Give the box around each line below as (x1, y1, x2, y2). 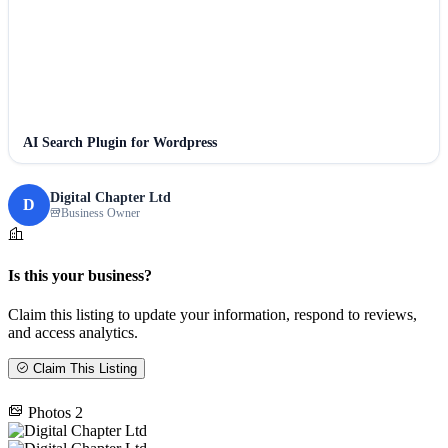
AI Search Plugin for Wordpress (23, 135, 217, 151)
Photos (24, 404, 75, 421)
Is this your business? (8, 266, 152, 284)
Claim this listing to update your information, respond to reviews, (8, 306, 417, 323)
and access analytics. (8, 324, 138, 341)
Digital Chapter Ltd (50, 189, 171, 205)
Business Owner (61, 205, 140, 220)
